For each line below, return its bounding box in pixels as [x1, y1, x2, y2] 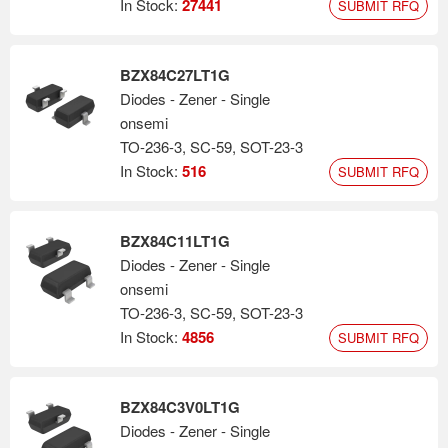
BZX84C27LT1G [120, 64, 230, 86]
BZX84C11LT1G [120, 230, 230, 252]
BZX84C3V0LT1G [120, 396, 240, 418]
